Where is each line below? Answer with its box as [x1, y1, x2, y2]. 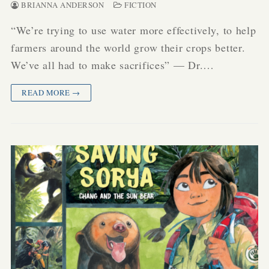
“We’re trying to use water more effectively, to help [11, 22, 256, 37]
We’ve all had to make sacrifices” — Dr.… [11, 57, 215, 72]
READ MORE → [22, 86, 80, 98]
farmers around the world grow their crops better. [11, 40, 246, 55]
